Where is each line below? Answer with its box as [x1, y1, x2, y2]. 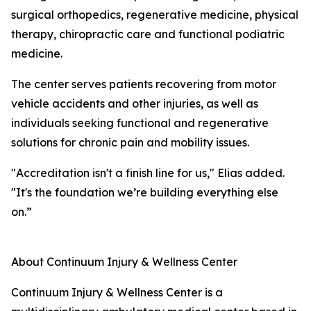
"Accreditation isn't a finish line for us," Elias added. [11, 166, 285, 180]
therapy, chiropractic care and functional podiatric [11, 27, 285, 42]
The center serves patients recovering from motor [11, 77, 276, 92]
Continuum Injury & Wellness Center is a [11, 285, 223, 300]
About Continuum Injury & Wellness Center [11, 255, 237, 269]
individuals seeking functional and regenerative [11, 116, 269, 131]
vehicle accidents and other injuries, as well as [11, 96, 258, 111]
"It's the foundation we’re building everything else [11, 185, 278, 200]
